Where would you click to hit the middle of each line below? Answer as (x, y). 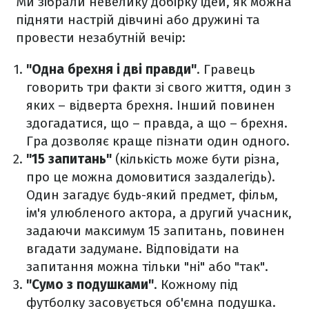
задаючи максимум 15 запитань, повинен (156, 231)
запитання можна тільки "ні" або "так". (147, 267)
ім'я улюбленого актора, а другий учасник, (159, 213)
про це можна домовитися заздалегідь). (151, 177)
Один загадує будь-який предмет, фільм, (152, 195)
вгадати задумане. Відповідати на (133, 249)
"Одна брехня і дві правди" (111, 70)
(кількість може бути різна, (196, 159)
